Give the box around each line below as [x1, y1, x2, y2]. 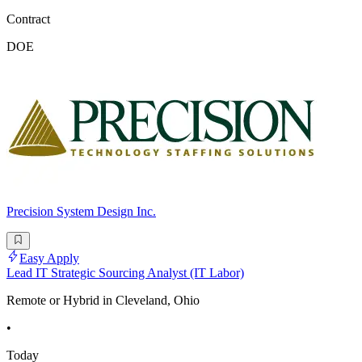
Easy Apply [19, 251, 79, 266]
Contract [6, 12, 50, 27]
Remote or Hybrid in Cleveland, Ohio [6, 293, 200, 308]
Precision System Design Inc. [6, 204, 156, 219]
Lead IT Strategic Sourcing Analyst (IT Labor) [6, 266, 244, 280]
